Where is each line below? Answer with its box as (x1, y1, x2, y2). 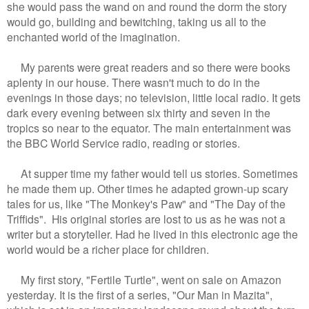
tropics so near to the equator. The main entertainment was (7, 120, 291, 136)
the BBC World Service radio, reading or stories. (7, 135, 240, 151)
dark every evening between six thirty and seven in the (7, 105, 270, 121)
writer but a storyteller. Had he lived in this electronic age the (7, 226, 298, 242)
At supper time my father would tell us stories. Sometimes (7, 166, 298, 181)
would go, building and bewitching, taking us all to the (7, 14, 266, 30)
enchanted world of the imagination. (7, 29, 180, 45)
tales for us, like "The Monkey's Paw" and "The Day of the (7, 196, 286, 212)
